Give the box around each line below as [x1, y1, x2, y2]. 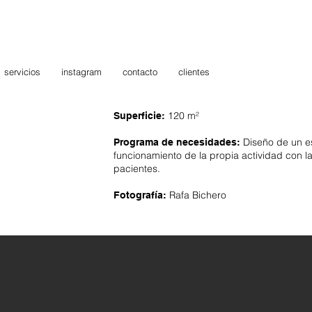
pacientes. [114, 162, 160, 175]
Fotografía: [114, 189, 166, 201]
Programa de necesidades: [114, 136, 240, 148]
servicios [4, 66, 40, 77]
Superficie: [114, 110, 168, 121]
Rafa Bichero [166, 189, 226, 201]
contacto [123, 66, 157, 77]
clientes [178, 66, 210, 77]
